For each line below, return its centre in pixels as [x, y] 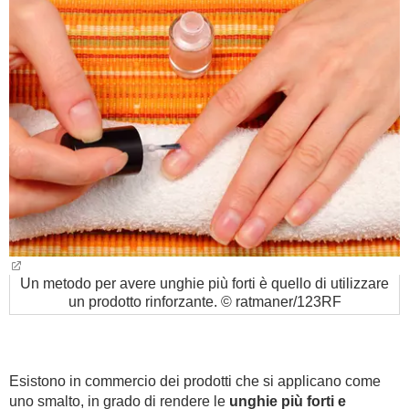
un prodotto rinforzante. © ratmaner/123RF [204, 302]
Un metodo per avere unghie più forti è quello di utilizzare [204, 283]
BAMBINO [42, 33]
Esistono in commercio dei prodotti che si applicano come [195, 381]
